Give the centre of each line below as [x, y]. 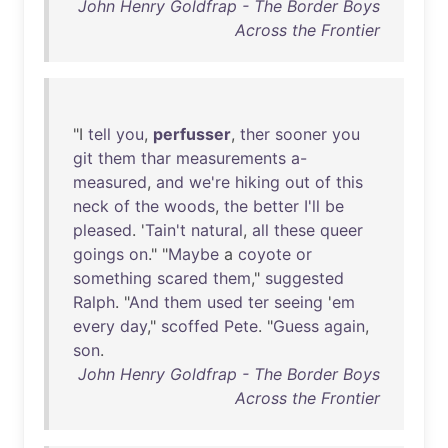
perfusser [192, 134]
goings [98, 254]
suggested [304, 278]
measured [110, 182]
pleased [102, 230]
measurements [231, 158]
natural [217, 230]
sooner [301, 134]
